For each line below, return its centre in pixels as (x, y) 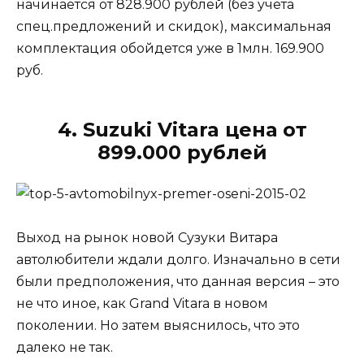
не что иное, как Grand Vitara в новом (142, 304)
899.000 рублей (182, 152)
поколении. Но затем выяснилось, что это (158, 326)
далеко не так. (65, 348)
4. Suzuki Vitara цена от (182, 129)
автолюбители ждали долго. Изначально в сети (178, 260)
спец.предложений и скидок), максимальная (174, 26)
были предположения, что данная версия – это (178, 282)
